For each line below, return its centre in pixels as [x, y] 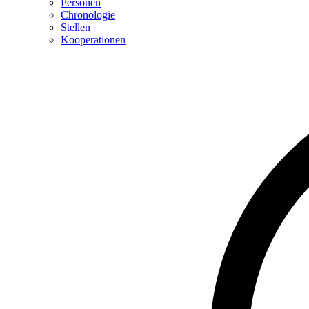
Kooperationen [93, 39]
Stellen [76, 27]
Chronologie [88, 14]
